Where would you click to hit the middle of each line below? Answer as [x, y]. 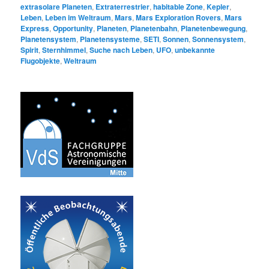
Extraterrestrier [123, 7]
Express [35, 29]
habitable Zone [178, 7]
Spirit [30, 50]
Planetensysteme [110, 39]
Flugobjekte [41, 61]
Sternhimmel [64, 50]
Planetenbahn [154, 29]
